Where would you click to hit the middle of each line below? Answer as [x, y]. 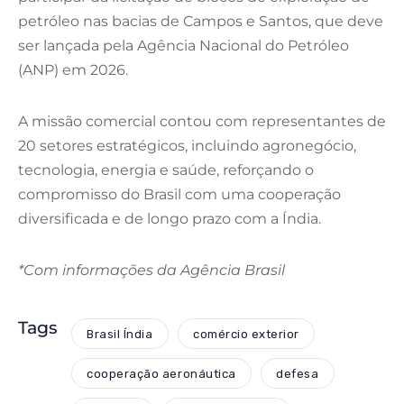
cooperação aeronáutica [161, 373]
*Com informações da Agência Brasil [151, 271]
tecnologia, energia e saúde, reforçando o [166, 170]
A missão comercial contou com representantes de [202, 122]
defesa [298, 373]
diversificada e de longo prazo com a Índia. [170, 219]
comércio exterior [246, 334]
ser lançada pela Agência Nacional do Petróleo [184, 46]
